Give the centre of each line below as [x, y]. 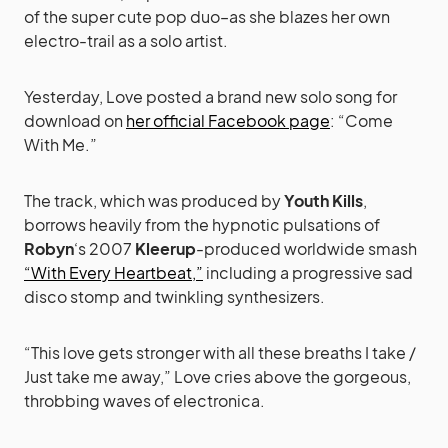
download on [75, 120]
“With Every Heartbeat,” [113, 272]
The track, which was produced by [154, 200]
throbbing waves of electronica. [144, 400]
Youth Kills [323, 200]
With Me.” [60, 144]
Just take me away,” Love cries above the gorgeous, [217, 376]
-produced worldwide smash [306, 248]
